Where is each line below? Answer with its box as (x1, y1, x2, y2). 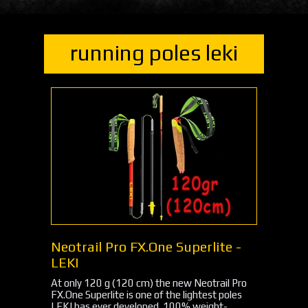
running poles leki (70, 40, 238, 65)
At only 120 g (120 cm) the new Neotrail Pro (51, 277, 247, 289)
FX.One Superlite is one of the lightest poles (51, 289, 242, 300)
